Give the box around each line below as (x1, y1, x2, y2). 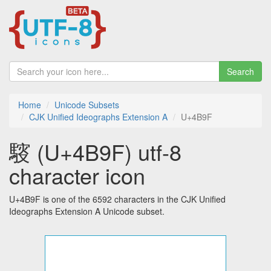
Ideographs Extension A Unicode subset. (9, 205, 165, 218)
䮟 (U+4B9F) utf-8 (9, 136, 181, 168)
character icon (9, 160, 145, 191)
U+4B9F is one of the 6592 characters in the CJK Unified (9, 193, 226, 206)
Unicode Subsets (54, 99, 119, 111)
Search (227, 65, 254, 78)
